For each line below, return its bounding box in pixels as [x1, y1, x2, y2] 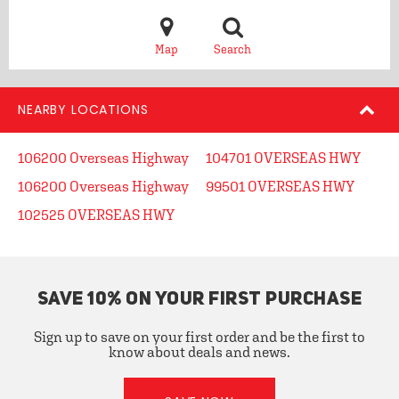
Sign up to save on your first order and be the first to [34, 329, 365, 345]
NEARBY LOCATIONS [18, 101, 149, 118]
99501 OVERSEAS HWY [206, 178, 354, 194]
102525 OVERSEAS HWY [18, 207, 175, 223]
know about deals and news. [109, 344, 290, 360]
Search [214, 43, 251, 56]
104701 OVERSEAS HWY [206, 150, 361, 166]
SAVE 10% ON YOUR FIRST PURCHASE [37, 290, 362, 309]
